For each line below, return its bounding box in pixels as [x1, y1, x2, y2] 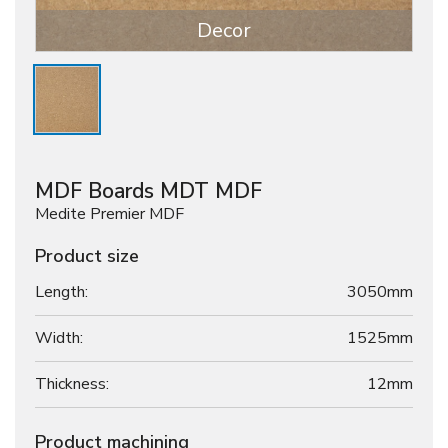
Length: [35, 281, 88, 303]
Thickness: [35, 373, 109, 395]
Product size [35, 243, 139, 268]
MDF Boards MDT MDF [35, 176, 262, 205]
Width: [35, 327, 83, 349]
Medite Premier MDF [35, 202, 184, 225]
